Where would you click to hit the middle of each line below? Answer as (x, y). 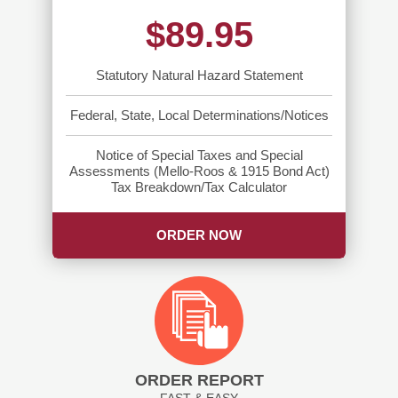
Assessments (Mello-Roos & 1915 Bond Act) (199, 171)
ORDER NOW (199, 235)
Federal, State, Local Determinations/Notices (199, 115)
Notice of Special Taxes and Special (199, 155)
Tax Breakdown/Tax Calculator (199, 187)
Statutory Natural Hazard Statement (199, 75)
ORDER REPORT (199, 380)
